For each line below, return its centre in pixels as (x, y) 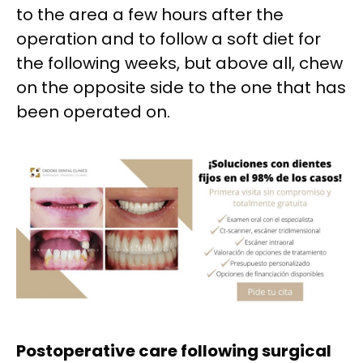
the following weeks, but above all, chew (179, 63)
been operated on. (93, 111)
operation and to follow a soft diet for (169, 38)
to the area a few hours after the (150, 14)
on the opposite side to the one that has (181, 87)
